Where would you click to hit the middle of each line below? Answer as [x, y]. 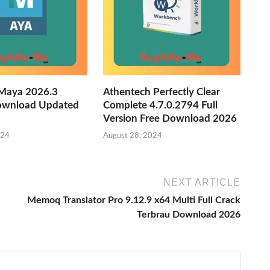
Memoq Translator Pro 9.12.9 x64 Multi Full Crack [134, 200]
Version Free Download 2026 [170, 118]
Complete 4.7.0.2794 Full [161, 105]
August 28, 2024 [133, 136]
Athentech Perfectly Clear [162, 92]
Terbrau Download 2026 [189, 215]
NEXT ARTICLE [202, 183]
